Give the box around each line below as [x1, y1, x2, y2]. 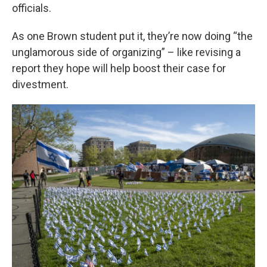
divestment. [12, 78, 69, 91]
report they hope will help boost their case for [12, 62, 226, 74]
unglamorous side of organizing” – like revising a [12, 46, 241, 58]
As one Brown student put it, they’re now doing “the [12, 30, 253, 42]
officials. [12, 2, 51, 14]
